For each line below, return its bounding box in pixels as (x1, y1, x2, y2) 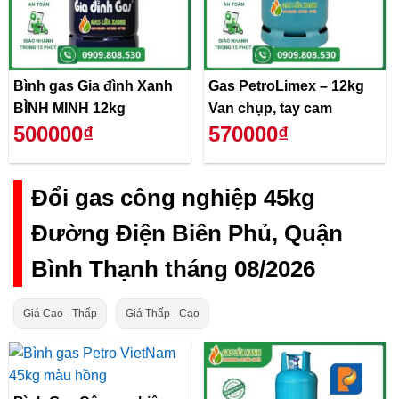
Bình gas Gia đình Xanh (13, 77, 173, 94)
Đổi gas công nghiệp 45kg (31, 185, 315, 211)
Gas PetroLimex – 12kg (208, 77, 364, 94)
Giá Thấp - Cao (126, 306, 199, 320)
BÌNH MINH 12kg (13, 100, 126, 116)
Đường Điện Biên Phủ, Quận (31, 221, 343, 247)
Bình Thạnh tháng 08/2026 (31, 256, 315, 282)
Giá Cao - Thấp (23, 306, 97, 320)
